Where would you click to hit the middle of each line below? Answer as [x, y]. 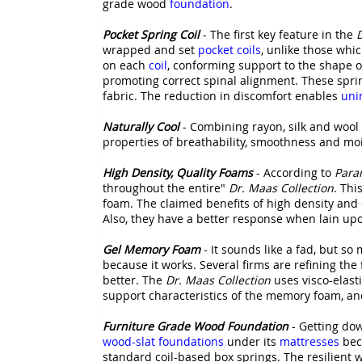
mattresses [309, 341]
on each [126, 65]
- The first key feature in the [278, 34]
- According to [295, 172]
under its [252, 341]
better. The [134, 280]
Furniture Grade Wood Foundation [196, 326]
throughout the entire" [166, 187]
